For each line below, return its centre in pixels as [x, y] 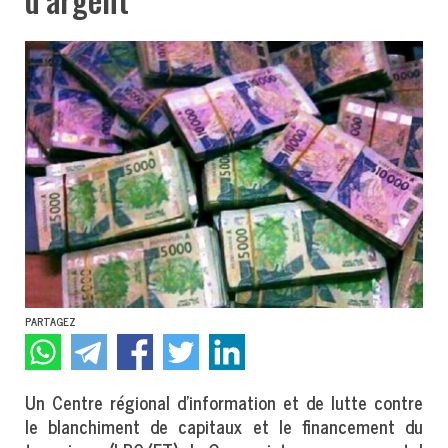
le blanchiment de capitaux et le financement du [224, 426]
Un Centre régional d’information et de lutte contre [224, 402]
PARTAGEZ [50, 321]
